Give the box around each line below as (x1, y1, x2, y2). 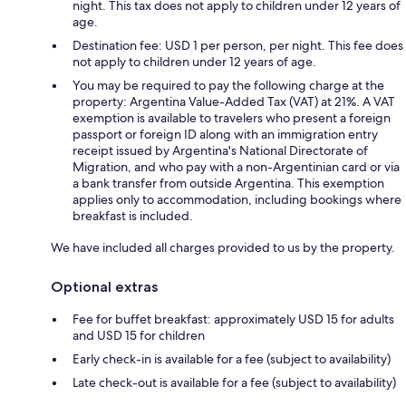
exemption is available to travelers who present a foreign (72, 109, 391, 126)
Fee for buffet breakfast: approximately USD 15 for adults (72, 310, 394, 327)
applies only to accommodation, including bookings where (72, 190, 401, 208)
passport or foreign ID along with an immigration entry (72, 125, 378, 142)
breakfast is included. (72, 207, 193, 224)
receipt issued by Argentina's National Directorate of (72, 141, 368, 159)
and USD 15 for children (72, 326, 205, 343)
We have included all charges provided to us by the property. (51, 238, 395, 256)
